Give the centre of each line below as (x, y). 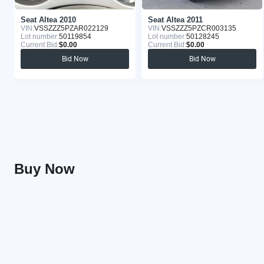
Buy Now (44, 169)
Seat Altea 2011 (175, 20)
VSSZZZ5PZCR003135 (199, 29)
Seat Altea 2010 (48, 20)
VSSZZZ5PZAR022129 (71, 29)
